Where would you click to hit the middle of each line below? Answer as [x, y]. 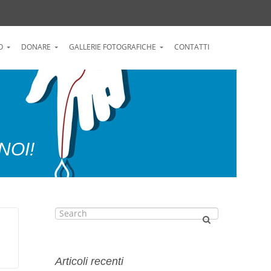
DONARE [36, 47]
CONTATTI [192, 47]
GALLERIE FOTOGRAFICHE [113, 47]
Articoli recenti [89, 261]
